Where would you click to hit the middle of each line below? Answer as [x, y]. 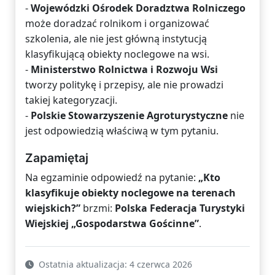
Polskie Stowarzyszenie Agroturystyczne [129, 115]
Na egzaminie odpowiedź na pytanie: [112, 177]
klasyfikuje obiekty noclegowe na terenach [130, 192]
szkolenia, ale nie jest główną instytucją [116, 38]
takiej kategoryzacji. [71, 100]
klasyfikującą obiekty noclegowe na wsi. [117, 54]
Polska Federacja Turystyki [180, 208]
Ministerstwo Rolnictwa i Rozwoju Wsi [124, 69]
